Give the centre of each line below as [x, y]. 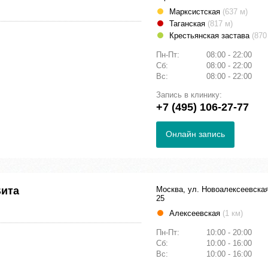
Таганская [188, 24]
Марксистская [196, 12]
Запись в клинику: [189, 95]
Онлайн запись [195, 134]
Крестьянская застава [211, 36]
